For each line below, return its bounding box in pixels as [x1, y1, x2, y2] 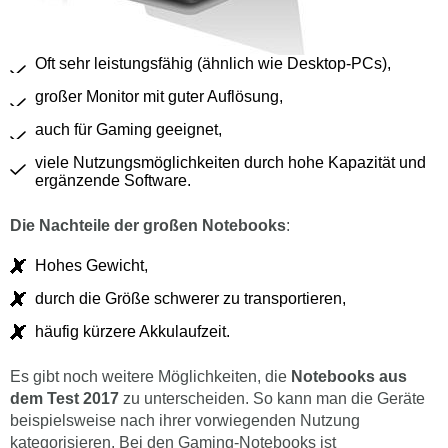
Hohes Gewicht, [35, 257, 148, 275]
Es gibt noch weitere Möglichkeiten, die [10, 368, 291, 386]
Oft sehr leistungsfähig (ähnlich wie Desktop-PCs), [35, 55, 391, 73]
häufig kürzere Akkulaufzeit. [35, 323, 230, 341]
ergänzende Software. [35, 172, 191, 190]
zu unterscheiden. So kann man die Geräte [119, 390, 425, 408]
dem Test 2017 [10, 390, 119, 408]
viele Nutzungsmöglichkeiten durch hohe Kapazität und [35, 154, 426, 172]
